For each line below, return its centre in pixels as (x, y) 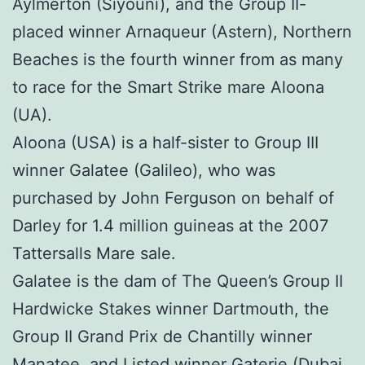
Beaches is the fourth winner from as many (178, 60)
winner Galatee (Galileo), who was (144, 171)
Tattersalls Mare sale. (94, 254)
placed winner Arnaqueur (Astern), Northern (182, 32)
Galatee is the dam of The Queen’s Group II (178, 281)
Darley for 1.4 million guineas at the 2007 (170, 226)
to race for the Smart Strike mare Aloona (168, 88)
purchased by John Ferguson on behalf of (173, 198)
